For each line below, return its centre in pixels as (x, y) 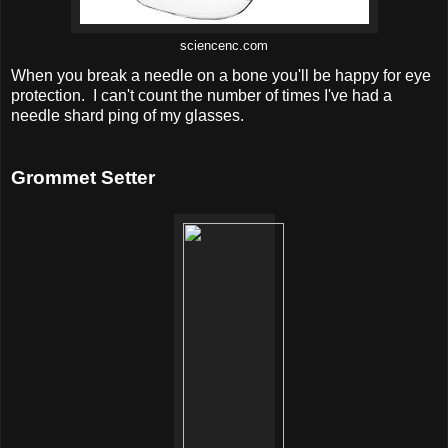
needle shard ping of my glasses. (127, 115)
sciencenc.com (224, 45)
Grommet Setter (83, 177)
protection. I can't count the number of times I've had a (201, 95)
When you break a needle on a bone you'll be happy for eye (221, 75)
